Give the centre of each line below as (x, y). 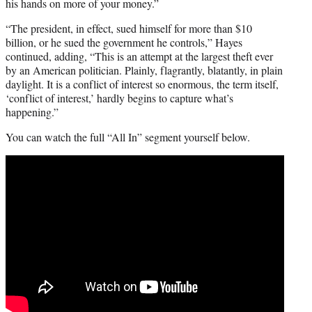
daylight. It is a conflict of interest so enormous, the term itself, (142, 84)
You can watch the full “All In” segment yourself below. (128, 136)
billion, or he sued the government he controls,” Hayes (124, 42)
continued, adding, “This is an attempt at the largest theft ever (139, 56)
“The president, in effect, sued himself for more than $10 (129, 28)
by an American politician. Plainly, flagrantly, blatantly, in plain (144, 70)
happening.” (32, 111)
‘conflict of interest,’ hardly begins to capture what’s (119, 97)
